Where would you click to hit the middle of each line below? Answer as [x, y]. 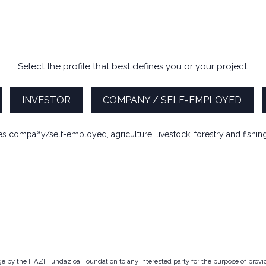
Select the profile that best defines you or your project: [133, 66]
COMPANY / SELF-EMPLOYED [172, 100]
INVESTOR [46, 100]
